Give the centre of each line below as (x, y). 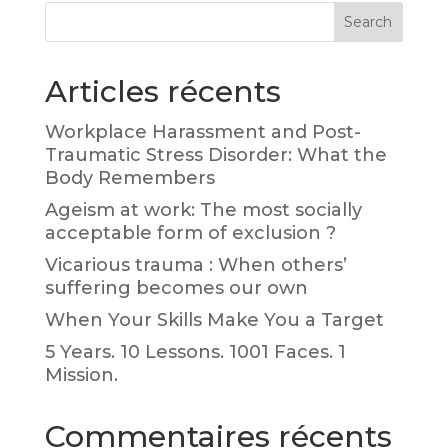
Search (368, 21)
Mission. (81, 374)
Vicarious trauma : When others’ (195, 264)
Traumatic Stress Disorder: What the (215, 154)
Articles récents (162, 91)
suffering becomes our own (176, 287)
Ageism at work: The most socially (203, 209)
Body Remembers (129, 177)
